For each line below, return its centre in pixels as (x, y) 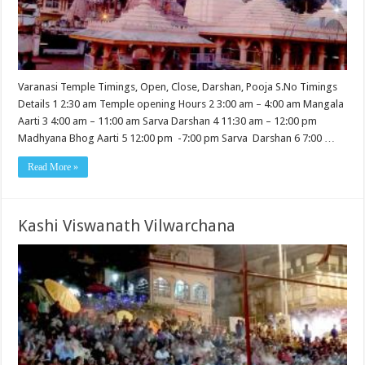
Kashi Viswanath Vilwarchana (127, 225)
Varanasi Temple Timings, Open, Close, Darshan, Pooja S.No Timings (178, 86)
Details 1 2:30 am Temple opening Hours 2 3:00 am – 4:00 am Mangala (181, 103)
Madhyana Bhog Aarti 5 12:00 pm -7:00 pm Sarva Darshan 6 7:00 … (177, 138)
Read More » (53, 167)
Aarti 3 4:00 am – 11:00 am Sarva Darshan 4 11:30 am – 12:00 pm (168, 121)
